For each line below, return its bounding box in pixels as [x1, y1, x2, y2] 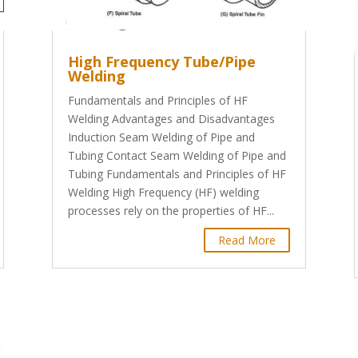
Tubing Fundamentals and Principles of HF [67, 165, 286, 181]
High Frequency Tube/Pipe [67, 51, 256, 71]
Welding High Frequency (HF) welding [67, 184, 259, 200]
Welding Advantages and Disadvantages [67, 110, 275, 126]
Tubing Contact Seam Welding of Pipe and [67, 147, 286, 163]
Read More [218, 232, 276, 248]
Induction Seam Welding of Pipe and [67, 129, 255, 145]
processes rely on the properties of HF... [67, 202, 274, 218]
